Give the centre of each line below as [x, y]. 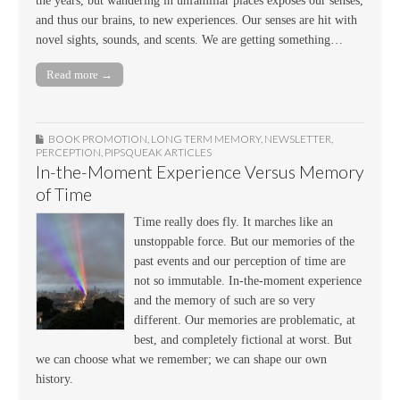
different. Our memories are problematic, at [245, 320]
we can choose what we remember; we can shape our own [181, 359]
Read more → [79, 74]
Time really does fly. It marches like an [233, 221]
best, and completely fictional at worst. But [243, 339]
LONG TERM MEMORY [206, 138]
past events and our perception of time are [240, 261]
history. [54, 379]
